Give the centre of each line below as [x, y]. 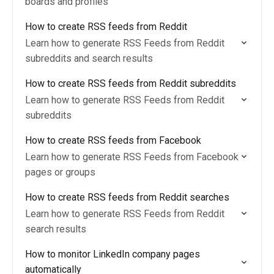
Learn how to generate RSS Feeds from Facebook [132, 157]
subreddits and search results [89, 58]
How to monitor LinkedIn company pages [113, 254]
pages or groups [60, 172]
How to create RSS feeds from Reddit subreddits [131, 83]
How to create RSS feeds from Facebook [113, 140]
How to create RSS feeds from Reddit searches [127, 197]
